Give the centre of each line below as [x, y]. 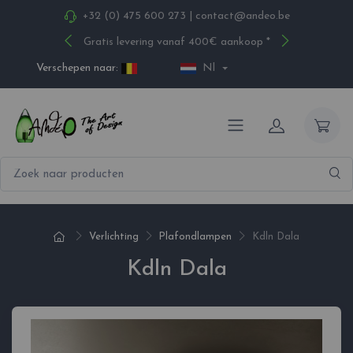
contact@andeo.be [242, 16]
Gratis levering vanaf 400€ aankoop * [176, 42]
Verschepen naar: [77, 68]
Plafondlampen [195, 237]
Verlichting [113, 237]
